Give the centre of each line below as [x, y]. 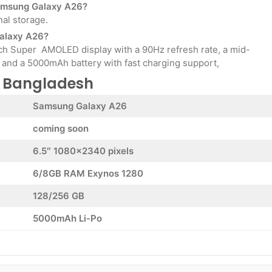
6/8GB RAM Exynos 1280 [88, 174]
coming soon [60, 129]
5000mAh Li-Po [67, 219]
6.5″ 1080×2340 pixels [83, 151]
